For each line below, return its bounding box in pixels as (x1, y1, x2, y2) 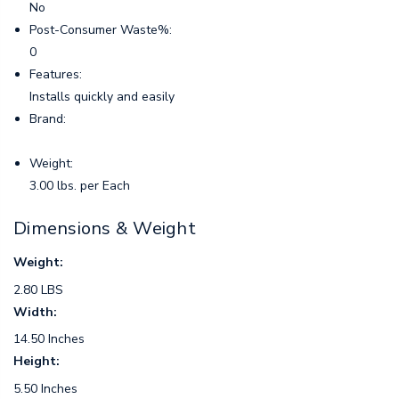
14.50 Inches (13, 330, 85, 348)
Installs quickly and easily (29, 88, 175, 106)
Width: (13, 303, 57, 321)
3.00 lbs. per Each (29, 177, 131, 195)
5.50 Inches (13, 379, 77, 397)
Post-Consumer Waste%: (29, 21, 173, 39)
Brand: (29, 110, 67, 128)
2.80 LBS (13, 281, 63, 298)
